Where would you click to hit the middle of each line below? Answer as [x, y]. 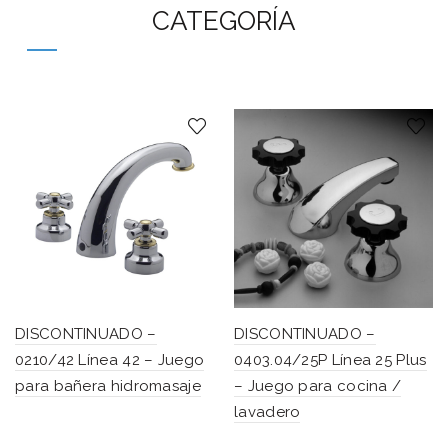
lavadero [267, 412]
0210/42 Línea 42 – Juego [110, 360]
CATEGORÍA [224, 21]
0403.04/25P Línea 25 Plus [330, 360]
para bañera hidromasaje [108, 386]
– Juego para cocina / [318, 386]
